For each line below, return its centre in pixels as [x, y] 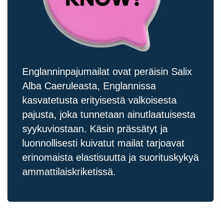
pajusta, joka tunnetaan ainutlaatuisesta [109, 115]
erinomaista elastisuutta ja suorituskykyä [110, 158]
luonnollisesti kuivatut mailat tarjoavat [103, 143]
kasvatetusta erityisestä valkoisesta [99, 100]
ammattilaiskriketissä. [69, 172]
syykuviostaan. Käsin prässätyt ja [95, 129]
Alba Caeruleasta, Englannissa [89, 86]
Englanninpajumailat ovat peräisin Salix [107, 72]
